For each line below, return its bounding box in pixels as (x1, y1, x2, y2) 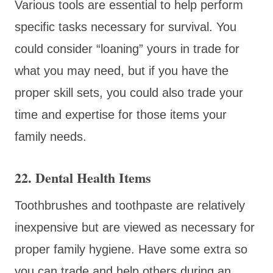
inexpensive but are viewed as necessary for (15, 220, 255, 234)
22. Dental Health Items (15, 167, 151, 188)
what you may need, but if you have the (15, 63, 229, 77)
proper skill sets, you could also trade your (15, 85, 243, 99)
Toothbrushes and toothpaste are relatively (15, 198, 245, 212)
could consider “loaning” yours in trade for (15, 41, 239, 55)
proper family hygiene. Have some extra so (15, 242, 247, 256)
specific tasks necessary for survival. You (15, 19, 236, 34)
